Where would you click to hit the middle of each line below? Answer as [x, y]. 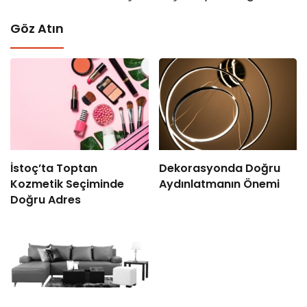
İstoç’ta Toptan [54, 168]
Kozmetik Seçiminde [67, 184]
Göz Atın [37, 28]
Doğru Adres [46, 199]
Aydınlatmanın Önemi [219, 184]
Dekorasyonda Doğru [219, 168]
